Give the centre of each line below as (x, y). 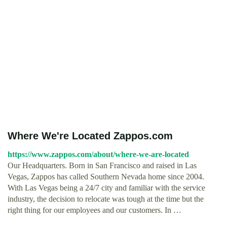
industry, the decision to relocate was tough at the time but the (106, 199)
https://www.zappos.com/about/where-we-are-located (98, 154)
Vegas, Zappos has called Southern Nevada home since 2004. (106, 177)
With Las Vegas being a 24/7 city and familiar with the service (106, 188)
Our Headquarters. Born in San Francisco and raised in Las (102, 165)
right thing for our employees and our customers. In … (94, 210)
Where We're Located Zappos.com (90, 136)
